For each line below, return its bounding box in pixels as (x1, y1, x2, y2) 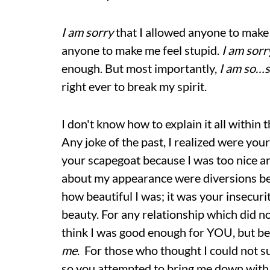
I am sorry (61, 25, 116, 39)
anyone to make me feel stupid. (61, 43, 222, 57)
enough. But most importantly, (61, 61, 219, 75)
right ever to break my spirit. (61, 79, 207, 93)
